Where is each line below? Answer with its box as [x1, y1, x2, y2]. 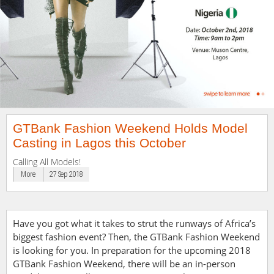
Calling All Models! [13, 156, 81, 168]
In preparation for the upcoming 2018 [91, 244, 251, 256]
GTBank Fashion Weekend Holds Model [13, 121, 248, 135]
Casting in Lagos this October [13, 136, 186, 150]
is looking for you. [13, 244, 91, 256]
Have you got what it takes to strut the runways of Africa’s [13, 217, 256, 229]
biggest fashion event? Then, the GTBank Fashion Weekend [13, 231, 260, 243]
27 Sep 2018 [50, 170, 83, 179]
